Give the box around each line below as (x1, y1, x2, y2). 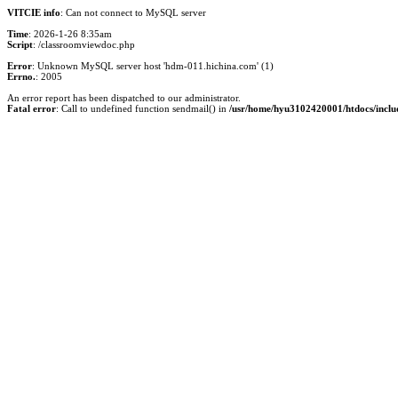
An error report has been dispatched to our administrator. (7, 92, 241, 103)
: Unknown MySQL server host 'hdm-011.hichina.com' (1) (32, 60, 274, 71)
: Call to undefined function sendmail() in (56, 103, 229, 114)
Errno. (7, 71, 36, 82)
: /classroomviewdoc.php (33, 39, 135, 50)
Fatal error (7, 103, 56, 114)
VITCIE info (7, 7, 60, 18)
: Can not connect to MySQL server (60, 7, 206, 18)
